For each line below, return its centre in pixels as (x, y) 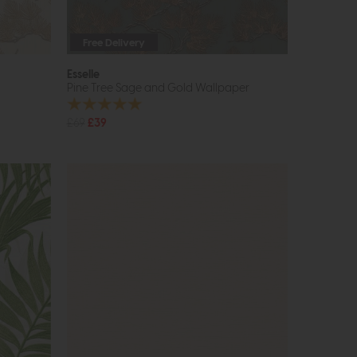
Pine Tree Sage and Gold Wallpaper (158, 88)
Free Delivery (114, 43)
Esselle (83, 74)
